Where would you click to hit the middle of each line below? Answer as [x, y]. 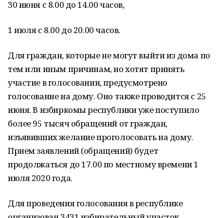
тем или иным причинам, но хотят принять [96, 69]
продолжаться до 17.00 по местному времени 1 [103, 164]
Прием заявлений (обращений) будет [83, 151]
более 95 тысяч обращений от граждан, [88, 123]
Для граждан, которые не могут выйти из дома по [109, 55]
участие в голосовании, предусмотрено [88, 82]
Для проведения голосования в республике [95, 203]
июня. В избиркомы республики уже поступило [104, 110]
